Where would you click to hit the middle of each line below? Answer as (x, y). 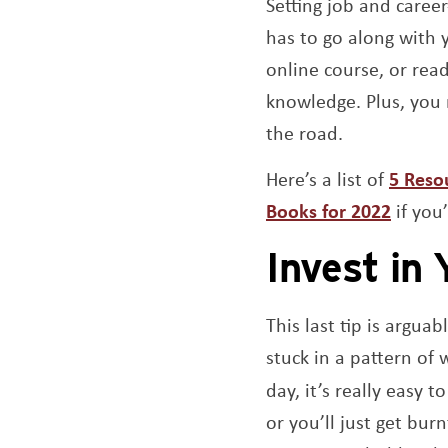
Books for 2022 (328, 211)
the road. (304, 133)
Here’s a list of (327, 179)
